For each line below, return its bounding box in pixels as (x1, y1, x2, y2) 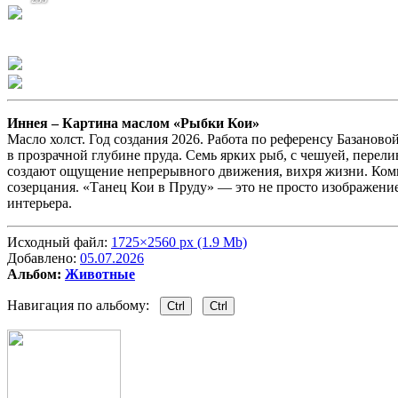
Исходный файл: (7, 235, 111, 251)
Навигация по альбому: (7, 298, 160, 314)
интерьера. (7, 195, 72, 211)
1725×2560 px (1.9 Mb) (111, 235, 247, 251)
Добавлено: (7, 251, 80, 267)
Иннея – (7, 115, 62, 131)
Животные (65, 267, 135, 283)
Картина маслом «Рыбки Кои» (62, 115, 259, 131)
